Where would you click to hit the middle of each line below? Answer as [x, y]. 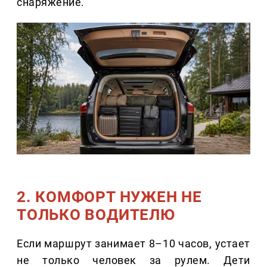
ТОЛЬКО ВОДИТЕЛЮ [96, 215]
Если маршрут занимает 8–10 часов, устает [133, 244]
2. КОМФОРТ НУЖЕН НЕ [109, 197]
